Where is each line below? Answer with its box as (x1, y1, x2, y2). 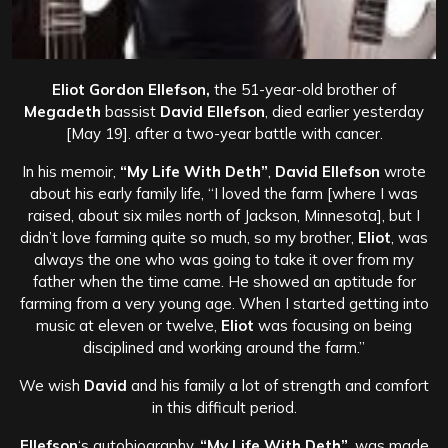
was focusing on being (254, 315, 412, 335)
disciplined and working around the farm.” (83, 337, 365, 357)
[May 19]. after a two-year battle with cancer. (65, 123, 383, 143)
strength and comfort (282, 375, 429, 395)
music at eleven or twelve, (36, 315, 221, 335)
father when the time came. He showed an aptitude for (32, 271, 416, 291)
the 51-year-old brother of (210, 79, 396, 99)
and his (127, 375, 180, 395)
